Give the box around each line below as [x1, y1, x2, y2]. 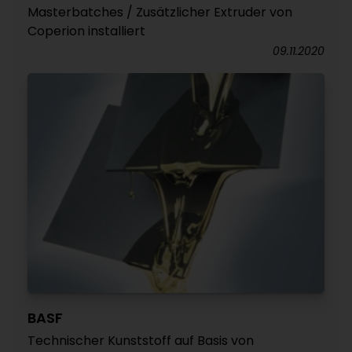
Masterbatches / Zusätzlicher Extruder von [27, 3, 292, 22]
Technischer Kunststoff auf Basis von [27, 332, 254, 350]
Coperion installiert [27, 22, 145, 41]
